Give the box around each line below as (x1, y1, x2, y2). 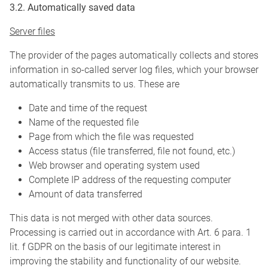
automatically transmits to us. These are (10, 78, 179, 90)
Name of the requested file (29, 117, 139, 129)
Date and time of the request (29, 102, 147, 114)
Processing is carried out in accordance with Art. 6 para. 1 (10, 227, 251, 239)
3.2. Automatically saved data (10, 2, 135, 14)
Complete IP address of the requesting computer (29, 174, 231, 186)
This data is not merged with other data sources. (10, 212, 213, 224)
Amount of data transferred (29, 188, 142, 200)
